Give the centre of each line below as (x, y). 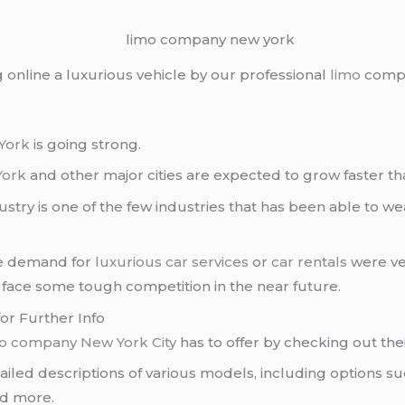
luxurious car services (172, 262)
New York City (129, 342)
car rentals (310, 262)
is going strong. (86, 144)
